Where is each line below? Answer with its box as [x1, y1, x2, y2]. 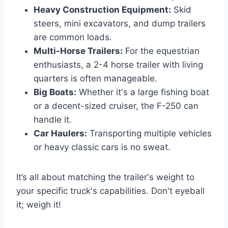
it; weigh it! [16, 199, 61, 210]
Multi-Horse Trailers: [34, 45, 123, 56]
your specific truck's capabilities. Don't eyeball [16, 185, 205, 196]
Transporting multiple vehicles [87, 128, 212, 138]
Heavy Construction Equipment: [34, 4, 171, 15]
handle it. [34, 114, 72, 125]
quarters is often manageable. [34, 73, 157, 83]
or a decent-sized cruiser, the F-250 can [34, 100, 198, 111]
